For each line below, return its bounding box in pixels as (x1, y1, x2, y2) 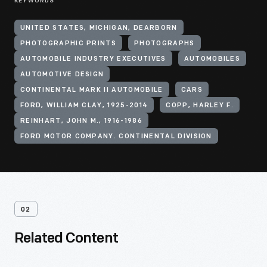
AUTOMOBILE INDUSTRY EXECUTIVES (20, 56, 166, 63)
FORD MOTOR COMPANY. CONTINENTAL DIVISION (20, 133, 212, 140)
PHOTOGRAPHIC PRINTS (20, 41, 117, 47)
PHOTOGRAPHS (134, 41, 195, 47)
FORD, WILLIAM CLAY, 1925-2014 (20, 103, 148, 109)
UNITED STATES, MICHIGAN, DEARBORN (20, 25, 178, 32)
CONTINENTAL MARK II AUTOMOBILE (20, 87, 163, 94)
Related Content (14, 232, 118, 246)
